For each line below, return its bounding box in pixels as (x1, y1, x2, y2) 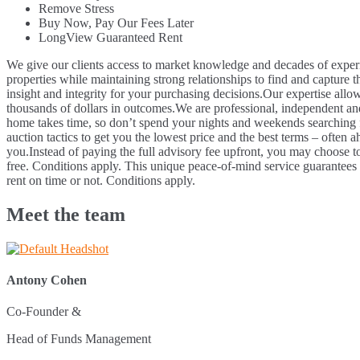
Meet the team (6, 203, 125, 225)
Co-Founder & (6, 305, 81, 319)
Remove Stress (39, 2, 114, 16)
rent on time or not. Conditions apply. (6, 174, 195, 188)
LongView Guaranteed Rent (39, 31, 182, 45)
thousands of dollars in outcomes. (6, 101, 175, 116)
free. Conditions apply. (6, 159, 125, 174)
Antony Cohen (6, 273, 87, 288)
